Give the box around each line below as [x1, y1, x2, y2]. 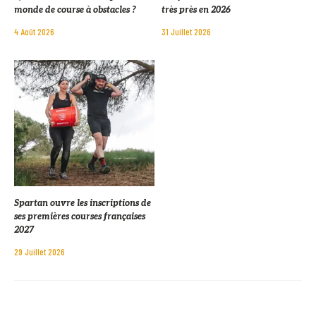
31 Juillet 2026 [162, 25, 211, 37]
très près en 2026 [162, 4, 231, 16]
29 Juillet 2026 [14, 245, 65, 257]
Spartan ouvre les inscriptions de [14, 197, 151, 209]
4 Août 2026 [14, 25, 54, 37]
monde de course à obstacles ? [14, 4, 136, 16]
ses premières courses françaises [14, 211, 145, 222]
